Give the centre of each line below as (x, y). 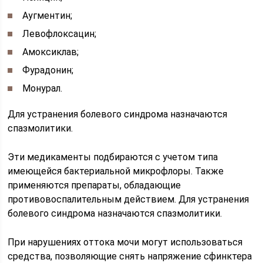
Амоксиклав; (51, 52)
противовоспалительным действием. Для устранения (129, 199)
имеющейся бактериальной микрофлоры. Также (116, 171)
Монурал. (43, 88)
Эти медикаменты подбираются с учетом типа (113, 157)
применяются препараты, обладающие (95, 185)
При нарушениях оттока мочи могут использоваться (125, 242)
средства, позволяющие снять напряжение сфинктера (130, 256)
